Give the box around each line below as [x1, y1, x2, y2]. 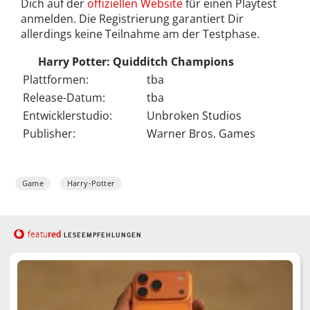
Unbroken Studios [147, 108, 241, 124]
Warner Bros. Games [147, 126, 255, 142]
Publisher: [23, 126, 75, 142]
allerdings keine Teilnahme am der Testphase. [21, 26, 259, 42]
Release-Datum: [23, 90, 105, 106]
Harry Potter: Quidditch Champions [38, 54, 234, 70]
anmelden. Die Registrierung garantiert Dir [21, 11, 244, 27]
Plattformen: [23, 72, 89, 88]
